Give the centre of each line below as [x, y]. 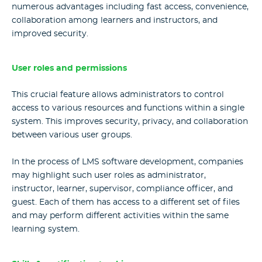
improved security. [50, 34]
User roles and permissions [69, 69]
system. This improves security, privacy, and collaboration [130, 121]
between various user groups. [72, 135]
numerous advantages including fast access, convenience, [130, 7]
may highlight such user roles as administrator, [109, 176]
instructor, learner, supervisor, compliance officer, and [122, 189]
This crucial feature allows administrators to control [118, 94]
